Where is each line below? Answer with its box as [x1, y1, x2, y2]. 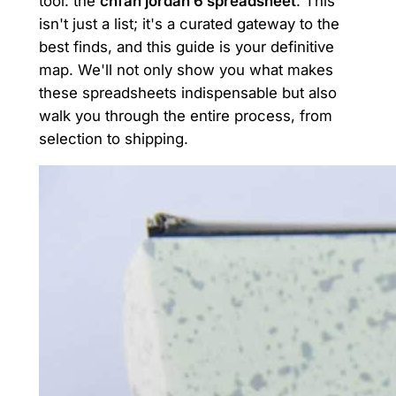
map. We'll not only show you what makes [38, 60, 333, 79]
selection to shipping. [38, 129, 188, 148]
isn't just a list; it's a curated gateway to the [38, 14, 339, 33]
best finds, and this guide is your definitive [38, 37, 334, 56]
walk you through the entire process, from [38, 106, 332, 125]
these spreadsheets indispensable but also [38, 83, 337, 102]
